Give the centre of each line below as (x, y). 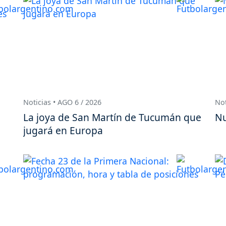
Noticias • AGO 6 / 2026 (62, 102)
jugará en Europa (63, 131)
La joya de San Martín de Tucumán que (112, 118)
